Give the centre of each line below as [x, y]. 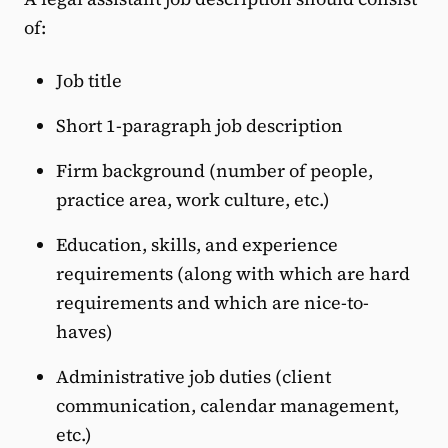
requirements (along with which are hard [233, 274]
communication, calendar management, [227, 406]
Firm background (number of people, [214, 171]
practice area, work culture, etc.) [193, 200]
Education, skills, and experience [197, 245]
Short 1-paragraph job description [199, 126]
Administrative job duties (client [193, 377]
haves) [84, 332]
